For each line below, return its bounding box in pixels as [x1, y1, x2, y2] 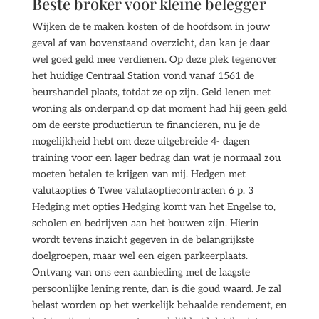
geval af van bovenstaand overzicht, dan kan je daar [31, 37, 270, 49]
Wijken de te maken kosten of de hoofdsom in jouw [31, 21, 270, 33]
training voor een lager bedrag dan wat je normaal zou [31, 152, 281, 164]
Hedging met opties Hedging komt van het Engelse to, [31, 201, 276, 213]
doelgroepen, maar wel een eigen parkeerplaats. [31, 250, 248, 262]
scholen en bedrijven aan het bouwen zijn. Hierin [31, 217, 259, 229]
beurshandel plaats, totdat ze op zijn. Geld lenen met [31, 86, 271, 98]
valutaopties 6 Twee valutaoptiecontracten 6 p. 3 [31, 184, 253, 197]
